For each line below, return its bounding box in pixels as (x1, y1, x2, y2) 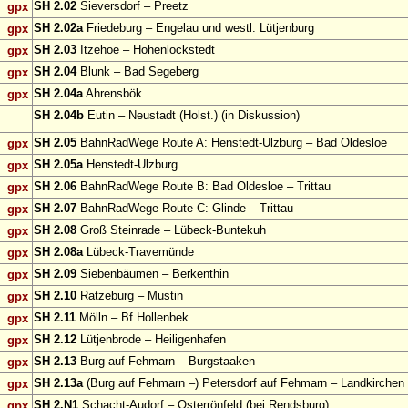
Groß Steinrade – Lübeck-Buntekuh (76, 223, 266, 238)
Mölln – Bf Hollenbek (76, 311, 189, 325)
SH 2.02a (34, 21, 83, 36)
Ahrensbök (83, 87, 142, 101)
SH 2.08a (34, 245, 83, 260)
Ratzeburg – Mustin (76, 289, 183, 303)
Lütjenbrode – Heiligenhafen (76, 332, 226, 347)
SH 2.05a (34, 158, 83, 172)
